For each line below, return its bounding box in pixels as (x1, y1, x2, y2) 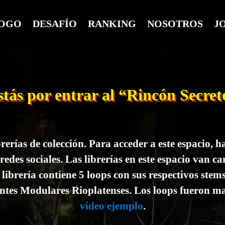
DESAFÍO (32, 18, 77, 29)
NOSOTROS (147, 18, 203, 29)
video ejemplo (79, 200, 143, 212)
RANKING (87, 18, 136, 29)
